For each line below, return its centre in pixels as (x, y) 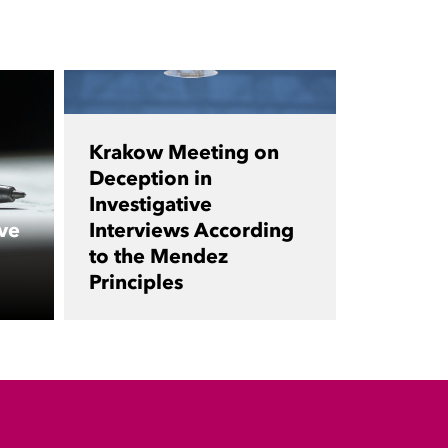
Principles (135, 282)
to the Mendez (158, 256)
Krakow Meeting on (183, 152)
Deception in (150, 178)
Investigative (150, 204)
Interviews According (191, 230)
